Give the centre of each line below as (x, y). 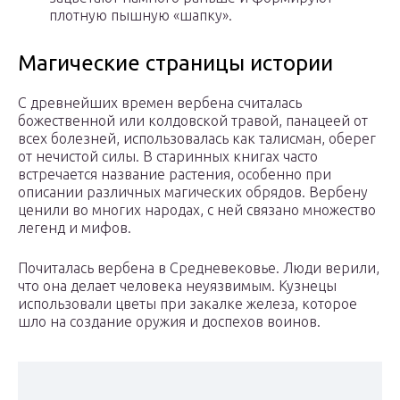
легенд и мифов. (75, 228)
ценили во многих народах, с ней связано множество (197, 210)
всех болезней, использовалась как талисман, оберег (197, 139)
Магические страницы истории (175, 63)
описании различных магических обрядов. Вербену (193, 192)
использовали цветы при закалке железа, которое (187, 304)
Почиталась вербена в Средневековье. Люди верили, (199, 268)
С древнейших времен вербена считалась (160, 103)
